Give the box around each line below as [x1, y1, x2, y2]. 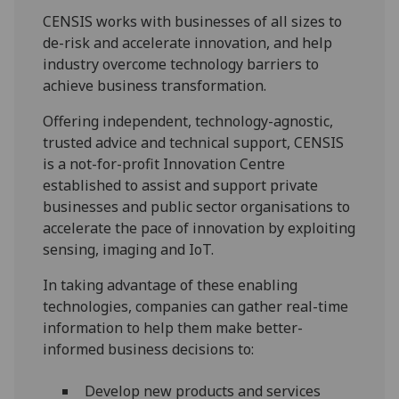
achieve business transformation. [43, 76, 267, 96]
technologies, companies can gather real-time [43, 297, 349, 317]
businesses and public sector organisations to [43, 197, 351, 217]
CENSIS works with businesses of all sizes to [43, 12, 343, 32]
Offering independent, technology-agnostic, [43, 111, 334, 132]
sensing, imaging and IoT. [43, 240, 215, 260]
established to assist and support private [43, 175, 319, 196]
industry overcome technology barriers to [43, 54, 320, 75]
